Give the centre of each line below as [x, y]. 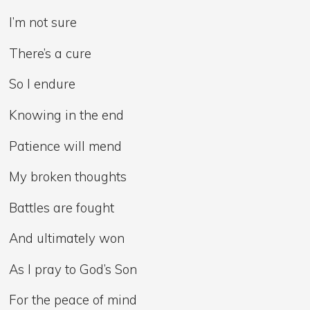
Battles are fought [62, 207]
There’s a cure [51, 53]
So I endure [43, 84]
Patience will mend [66, 146]
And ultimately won [67, 238]
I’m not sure [43, 22]
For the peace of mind [73, 300]
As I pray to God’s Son [73, 269]
